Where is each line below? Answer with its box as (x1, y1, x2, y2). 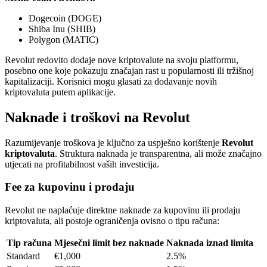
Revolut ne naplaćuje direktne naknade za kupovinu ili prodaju (5, 205, 240, 216)
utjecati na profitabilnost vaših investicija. (5, 159, 159, 169)
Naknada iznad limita (166, 238, 253, 249)
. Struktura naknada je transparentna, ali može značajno (55, 148, 262, 159)
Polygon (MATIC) (29, 34, 98, 45)
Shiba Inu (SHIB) (29, 23, 95, 34)
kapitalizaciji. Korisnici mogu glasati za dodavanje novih (5, 76, 217, 86)
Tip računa (7, 238, 52, 249)
